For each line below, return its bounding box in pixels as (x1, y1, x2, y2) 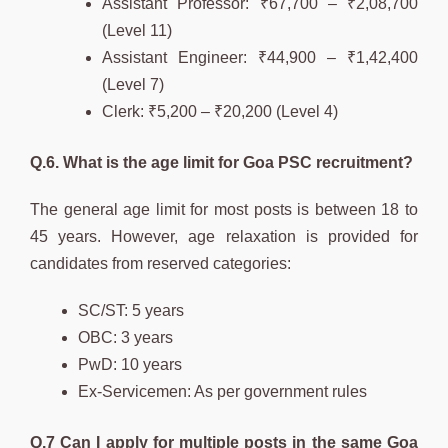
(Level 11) (102, 21, 172, 39)
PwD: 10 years (78, 355, 182, 373)
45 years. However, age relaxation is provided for (30, 227, 418, 245)
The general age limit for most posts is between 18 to (30, 200, 418, 218)
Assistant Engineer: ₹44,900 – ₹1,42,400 (102, 48, 418, 66)
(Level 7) (102, 75, 164, 93)
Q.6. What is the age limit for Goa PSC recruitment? (30, 153, 413, 171)
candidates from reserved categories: (30, 254, 291, 272)
